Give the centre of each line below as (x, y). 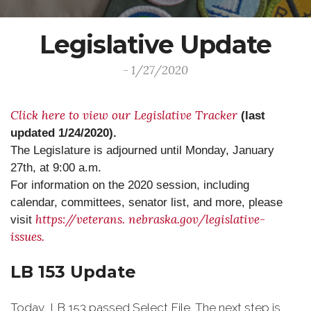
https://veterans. (82, 219)
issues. (27, 237)
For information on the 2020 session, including (130, 185)
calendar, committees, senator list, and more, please (146, 202)
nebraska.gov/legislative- (197, 219)
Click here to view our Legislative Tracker (124, 115)
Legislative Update (155, 44)
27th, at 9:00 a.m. (58, 168)
